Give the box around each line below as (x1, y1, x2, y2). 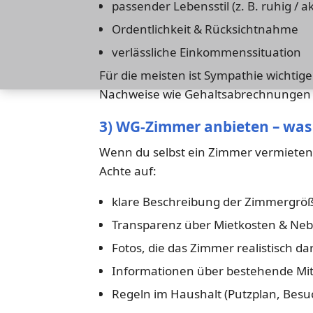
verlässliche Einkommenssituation (111, 43, 301, 60)
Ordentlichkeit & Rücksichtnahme (111, 20, 298, 37)
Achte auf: (99, 163, 156, 180)
